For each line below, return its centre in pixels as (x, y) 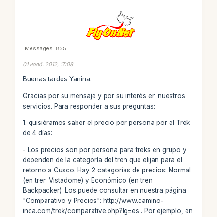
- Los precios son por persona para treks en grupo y (104, 149)
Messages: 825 (45, 48)
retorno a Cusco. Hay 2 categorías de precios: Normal (107, 170)
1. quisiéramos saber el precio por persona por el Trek (106, 123)
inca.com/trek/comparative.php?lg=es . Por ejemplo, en (108, 210)
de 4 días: (37, 133)
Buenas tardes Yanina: (57, 79)
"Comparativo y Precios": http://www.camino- (93, 200)
